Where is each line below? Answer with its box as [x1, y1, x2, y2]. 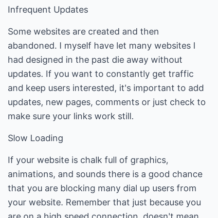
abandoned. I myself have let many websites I [8, 40, 196, 51]
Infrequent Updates [8, 4, 88, 15]
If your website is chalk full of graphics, [8, 155, 168, 165]
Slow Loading [8, 133, 63, 143]
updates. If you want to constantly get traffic [8, 69, 194, 79]
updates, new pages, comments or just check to [8, 97, 206, 107]
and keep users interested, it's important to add [8, 83, 204, 93]
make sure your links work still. [8, 111, 134, 121]
